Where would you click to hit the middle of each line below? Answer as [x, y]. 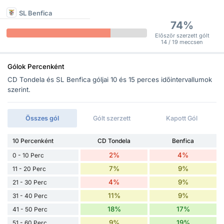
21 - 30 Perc [30, 182]
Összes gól [42, 118]
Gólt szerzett [112, 118]
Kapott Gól [181, 118]
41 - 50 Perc [30, 209]
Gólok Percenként [36, 67]
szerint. [19, 89]
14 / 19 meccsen [182, 42]
